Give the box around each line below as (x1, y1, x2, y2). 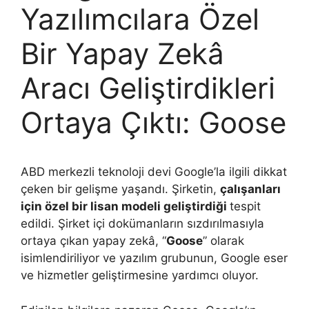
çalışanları (220, 182, 281, 196)
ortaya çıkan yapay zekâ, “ (21, 234, 166, 248)
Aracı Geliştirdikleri (21, 70, 275, 106)
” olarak (203, 234, 244, 248)
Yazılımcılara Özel (21, 1, 259, 37)
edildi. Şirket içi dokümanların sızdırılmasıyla (21, 217, 264, 230)
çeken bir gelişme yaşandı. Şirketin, (21, 182, 220, 196)
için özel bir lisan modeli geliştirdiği (21, 199, 230, 213)
